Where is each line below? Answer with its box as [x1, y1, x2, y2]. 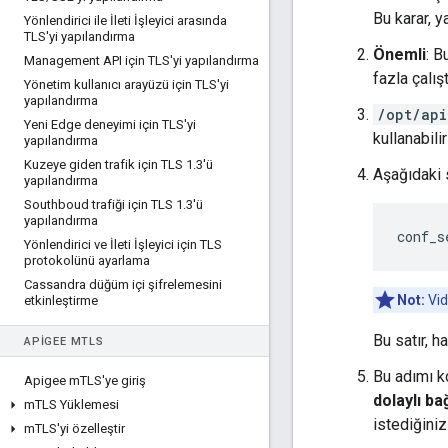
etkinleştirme [24, 293, 98, 308]
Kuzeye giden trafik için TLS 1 [24, 157, 193, 172]
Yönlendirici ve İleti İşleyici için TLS [24, 237, 222, 252]
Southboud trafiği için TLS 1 [24, 197, 183, 212]
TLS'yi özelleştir [35, 421, 125, 436]
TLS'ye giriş [80, 373, 146, 388]
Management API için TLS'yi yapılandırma [24, 53, 259, 68]
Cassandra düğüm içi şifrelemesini [24, 277, 222, 292]
